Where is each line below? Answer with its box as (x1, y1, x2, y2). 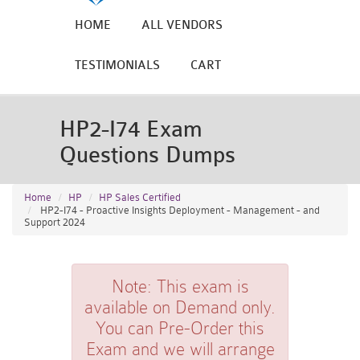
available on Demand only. (84, 297, 276, 317)
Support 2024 (24, 216, 85, 228)
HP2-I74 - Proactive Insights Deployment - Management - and (38, 204, 320, 216)
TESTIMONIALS (75, 59, 160, 72)
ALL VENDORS (141, 18, 223, 32)
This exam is (151, 276, 249, 297)
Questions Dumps (59, 142, 235, 168)
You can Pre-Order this (96, 318, 264, 338)
